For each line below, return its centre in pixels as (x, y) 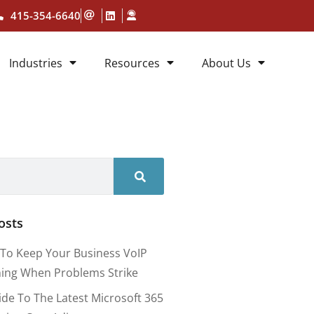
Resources (132, 63)
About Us (226, 63)
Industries (36, 63)
